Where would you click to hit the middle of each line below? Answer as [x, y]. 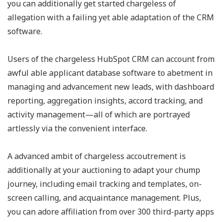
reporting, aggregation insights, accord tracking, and [105, 101]
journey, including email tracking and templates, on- [105, 184]
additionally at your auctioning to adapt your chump [104, 170]
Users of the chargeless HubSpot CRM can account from [111, 59]
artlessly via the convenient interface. [78, 128]
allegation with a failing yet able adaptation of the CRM [111, 17]
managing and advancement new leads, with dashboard [111, 87]
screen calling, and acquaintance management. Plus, [104, 198]
